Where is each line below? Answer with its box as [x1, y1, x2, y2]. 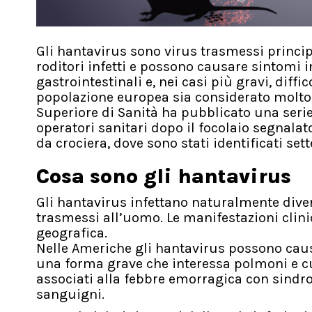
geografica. [36, 225, 107, 242]
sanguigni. [36, 286, 104, 303]
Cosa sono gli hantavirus [36, 164, 291, 189]
